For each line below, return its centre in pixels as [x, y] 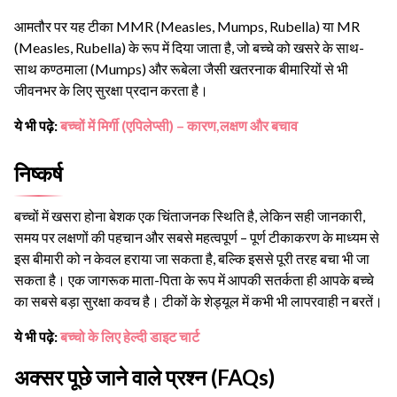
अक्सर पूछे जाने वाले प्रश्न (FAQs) [144, 377]
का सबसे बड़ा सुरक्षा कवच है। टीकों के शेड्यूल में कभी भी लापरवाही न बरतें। [198, 300]
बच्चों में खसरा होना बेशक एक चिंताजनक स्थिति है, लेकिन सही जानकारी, [190, 215]
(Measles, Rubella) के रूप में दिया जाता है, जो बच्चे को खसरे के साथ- [189, 47]
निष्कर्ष [39, 173]
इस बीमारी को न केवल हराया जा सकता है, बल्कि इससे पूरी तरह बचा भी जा [192, 258]
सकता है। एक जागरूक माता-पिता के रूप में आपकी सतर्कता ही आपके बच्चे [194, 279]
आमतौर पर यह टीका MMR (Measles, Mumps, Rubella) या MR [187, 26]
